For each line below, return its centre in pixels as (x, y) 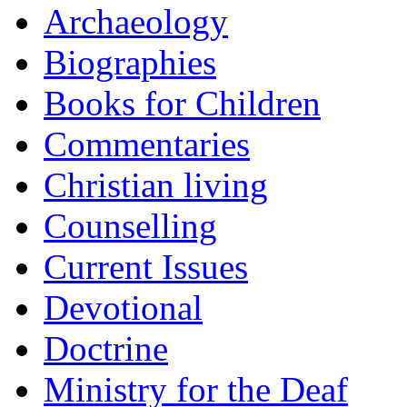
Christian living (156, 185)
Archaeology (136, 22)
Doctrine (106, 349)
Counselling (130, 226)
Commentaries (147, 144)
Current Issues (146, 267)
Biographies (130, 63)
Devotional (123, 308)
